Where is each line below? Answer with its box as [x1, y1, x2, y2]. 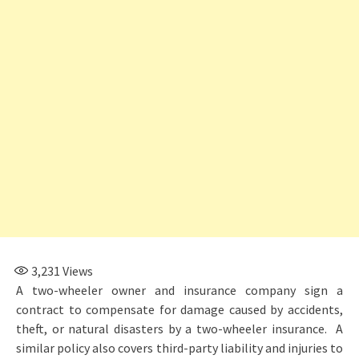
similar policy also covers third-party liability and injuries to [16, 339, 343, 356]
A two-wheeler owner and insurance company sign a [16, 281, 343, 298]
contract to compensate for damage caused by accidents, [16, 301, 343, 317]
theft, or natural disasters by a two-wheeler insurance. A [16, 320, 343, 337]
